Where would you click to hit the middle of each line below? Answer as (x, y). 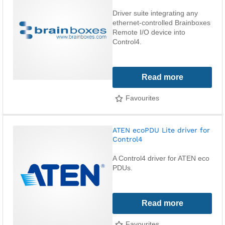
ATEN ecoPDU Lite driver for (161, 130)
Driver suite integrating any (155, 13)
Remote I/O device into (149, 32)
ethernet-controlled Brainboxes (161, 23)
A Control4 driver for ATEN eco (161, 158)
